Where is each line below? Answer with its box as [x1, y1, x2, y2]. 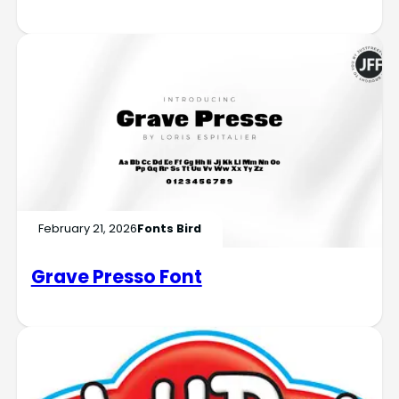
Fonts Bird [136, 220, 201, 238]
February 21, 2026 [37, 220, 137, 238]
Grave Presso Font [30, 263, 202, 289]
